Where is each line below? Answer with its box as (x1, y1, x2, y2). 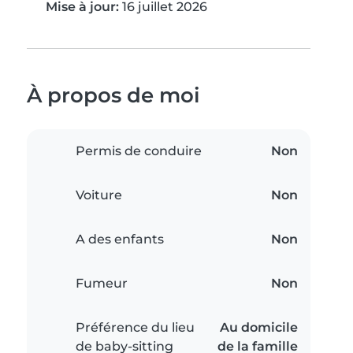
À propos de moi (27, 83, 200, 108)
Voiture (76, 188, 122, 203)
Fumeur (76, 276, 128, 292)
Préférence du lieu (76, 320, 195, 336)
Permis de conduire (76, 143, 202, 159)
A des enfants (76, 232, 164, 247)
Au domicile (220, 320, 298, 336)
